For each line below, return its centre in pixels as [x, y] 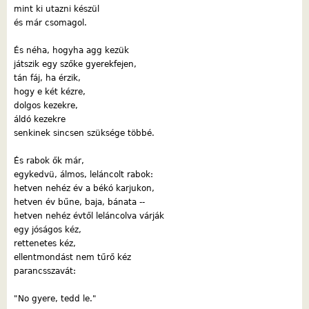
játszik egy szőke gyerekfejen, [75, 64]
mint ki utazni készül [57, 9]
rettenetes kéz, [45, 243]
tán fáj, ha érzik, [47, 78]
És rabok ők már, [49, 160]
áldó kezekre [40, 119]
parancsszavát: [45, 271]
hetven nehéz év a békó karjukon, [84, 188]
